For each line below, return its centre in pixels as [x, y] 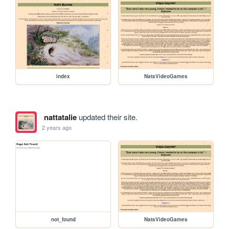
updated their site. [107, 117]
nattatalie [60, 117]
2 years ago [57, 128]
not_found [63, 220]
